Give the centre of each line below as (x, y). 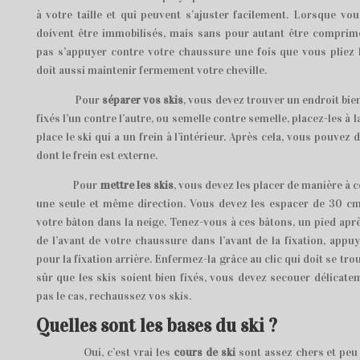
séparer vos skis (143, 100)
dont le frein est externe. (96, 155)
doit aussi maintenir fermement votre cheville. (151, 70)
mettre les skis (137, 185)
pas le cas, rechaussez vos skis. (113, 296)
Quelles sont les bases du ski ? (156, 325)
